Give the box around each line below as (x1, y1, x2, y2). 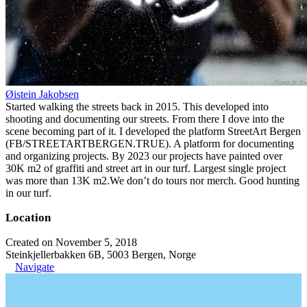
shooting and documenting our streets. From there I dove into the (5, 113, 284, 125)
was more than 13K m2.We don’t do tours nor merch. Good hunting (5, 175, 299, 186)
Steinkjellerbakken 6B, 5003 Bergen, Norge (5, 249, 196, 260)
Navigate (15, 261, 54, 273)
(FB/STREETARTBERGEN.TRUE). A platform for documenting (5, 138, 294, 149)
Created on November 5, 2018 (5, 236, 137, 248)
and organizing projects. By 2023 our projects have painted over (5, 150, 282, 162)
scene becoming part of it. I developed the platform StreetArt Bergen (5, 125, 301, 137)
